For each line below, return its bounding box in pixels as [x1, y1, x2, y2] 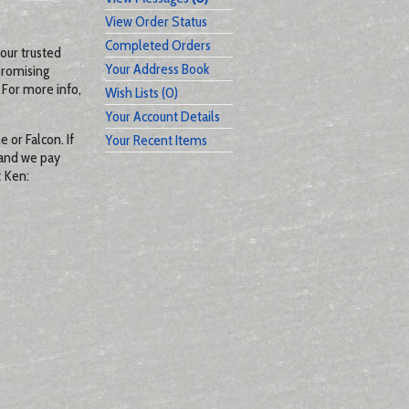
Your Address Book [105, 60, 209, 78]
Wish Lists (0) [105, 84, 178, 101]
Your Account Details [105, 108, 220, 125]
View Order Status [105, 13, 207, 30]
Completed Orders [105, 37, 211, 54]
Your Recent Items [105, 131, 207, 149]
